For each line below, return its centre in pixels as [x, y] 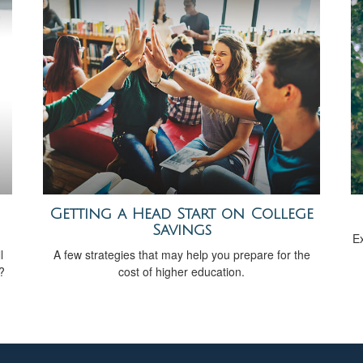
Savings [181, 231]
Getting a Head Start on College [181, 214]
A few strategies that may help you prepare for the [181, 255]
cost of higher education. [181, 272]
